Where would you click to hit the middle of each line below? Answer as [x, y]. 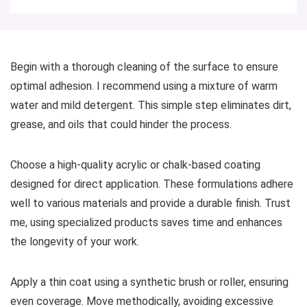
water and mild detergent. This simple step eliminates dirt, [151, 106]
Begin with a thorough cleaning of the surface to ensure [144, 67]
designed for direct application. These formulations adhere [152, 184]
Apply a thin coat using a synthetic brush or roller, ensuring [149, 282]
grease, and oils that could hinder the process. [121, 125]
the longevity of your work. [75, 242]
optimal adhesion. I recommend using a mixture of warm [144, 86]
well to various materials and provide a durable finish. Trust [150, 204]
